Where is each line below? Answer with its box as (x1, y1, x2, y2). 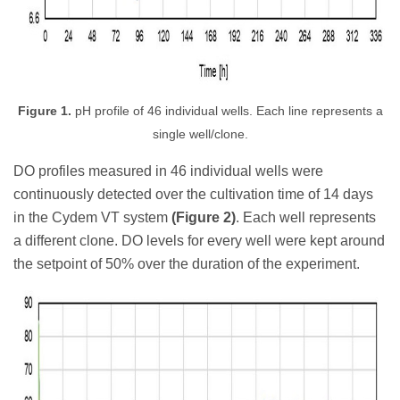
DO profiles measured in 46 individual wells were (13, 162, 323, 179)
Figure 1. (17, 104, 71, 118)
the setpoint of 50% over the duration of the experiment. (13, 255, 360, 271)
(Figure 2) (171, 209, 236, 225)
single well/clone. (152, 127, 248, 141)
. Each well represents (236, 209, 376, 225)
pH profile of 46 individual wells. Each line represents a (71, 104, 383, 118)
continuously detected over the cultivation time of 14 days (13, 186, 373, 202)
